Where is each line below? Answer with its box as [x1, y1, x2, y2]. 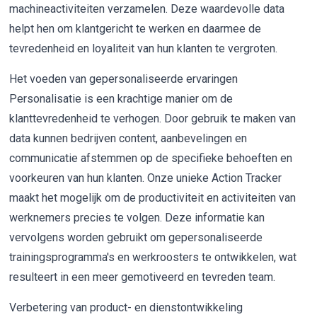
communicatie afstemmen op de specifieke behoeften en [9, 151, 293, 166]
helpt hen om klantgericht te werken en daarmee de [9, 22, 262, 36]
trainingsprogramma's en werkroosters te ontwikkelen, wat [9, 250, 297, 265]
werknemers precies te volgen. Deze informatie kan [9, 211, 265, 225]
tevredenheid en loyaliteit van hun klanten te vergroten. [9, 42, 278, 56]
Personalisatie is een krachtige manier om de [9, 92, 234, 106]
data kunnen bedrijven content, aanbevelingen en [9, 132, 248, 146]
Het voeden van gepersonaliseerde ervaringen [9, 72, 238, 86]
